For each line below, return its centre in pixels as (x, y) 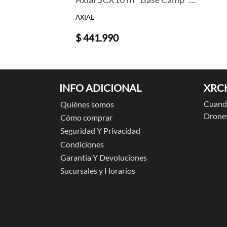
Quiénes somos (87, 104)
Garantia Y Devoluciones (103, 158)
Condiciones (82, 144)
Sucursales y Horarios (98, 171)
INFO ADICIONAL (100, 88)
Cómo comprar (86, 118)
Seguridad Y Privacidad (100, 131)
